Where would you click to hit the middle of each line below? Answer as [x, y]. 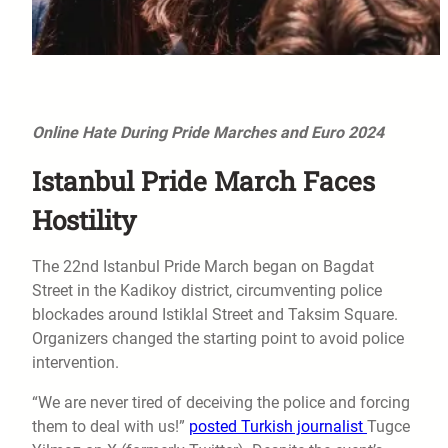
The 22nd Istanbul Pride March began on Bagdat [203, 267]
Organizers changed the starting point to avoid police [218, 339]
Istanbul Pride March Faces [203, 181]
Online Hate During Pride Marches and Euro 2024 [208, 133]
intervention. [75, 363]
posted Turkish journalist [278, 427]
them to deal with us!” [110, 427]
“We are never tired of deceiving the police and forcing [221, 403]
